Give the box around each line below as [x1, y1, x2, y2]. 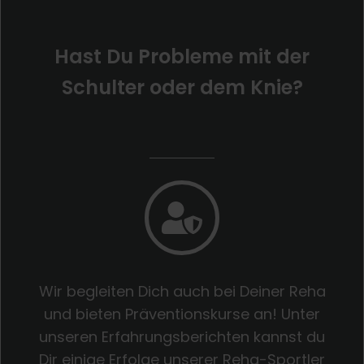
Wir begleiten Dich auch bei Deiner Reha [38, 281, 326, 302]
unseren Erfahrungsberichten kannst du [39, 327, 325, 348]
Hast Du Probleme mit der [54, 43, 310, 71]
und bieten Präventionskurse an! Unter [44, 304, 320, 325]
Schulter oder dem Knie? [61, 74, 303, 102]
